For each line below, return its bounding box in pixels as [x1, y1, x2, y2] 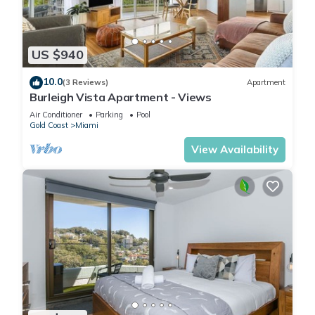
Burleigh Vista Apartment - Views [30, 89, 212, 104]
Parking [96, 109, 123, 120]
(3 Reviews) [63, 77, 108, 88]
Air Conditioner [30, 109, 82, 120]
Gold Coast [30, 120, 68, 130]
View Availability [191, 142, 278, 156]
